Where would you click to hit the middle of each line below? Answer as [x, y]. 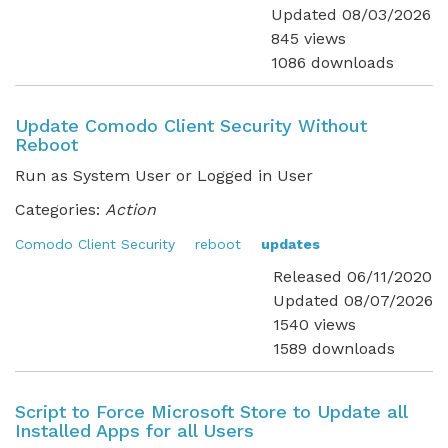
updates [290, 244]
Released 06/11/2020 [352, 276]
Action [130, 209]
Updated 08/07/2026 [353, 300]
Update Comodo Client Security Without [191, 125]
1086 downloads [332, 62]
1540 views [314, 324]
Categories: [57, 209]
